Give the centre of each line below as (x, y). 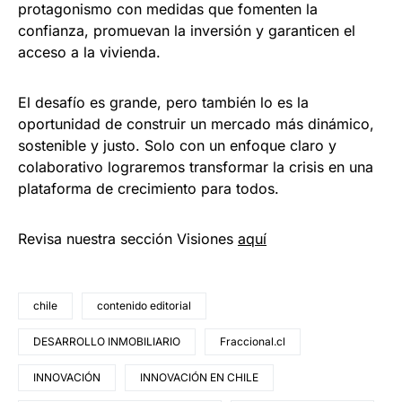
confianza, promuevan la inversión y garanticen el (187, 31)
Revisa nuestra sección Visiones (128, 239)
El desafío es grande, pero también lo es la (163, 103)
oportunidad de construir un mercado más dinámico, (196, 124)
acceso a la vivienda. (89, 52)
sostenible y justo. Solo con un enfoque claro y (177, 146)
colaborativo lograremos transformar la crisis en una (196, 167)
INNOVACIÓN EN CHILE (199, 378)
